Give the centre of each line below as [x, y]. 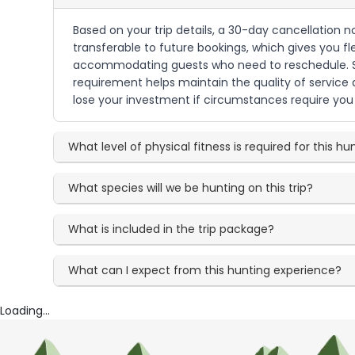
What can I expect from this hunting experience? [205, 270]
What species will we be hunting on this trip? [191, 188]
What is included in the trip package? [172, 229]
